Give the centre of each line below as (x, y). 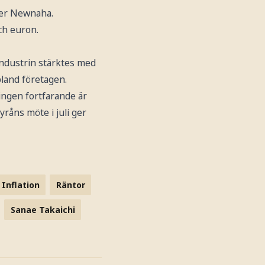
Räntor (70, 185)
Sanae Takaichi (43, 209)
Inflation (20, 185)
